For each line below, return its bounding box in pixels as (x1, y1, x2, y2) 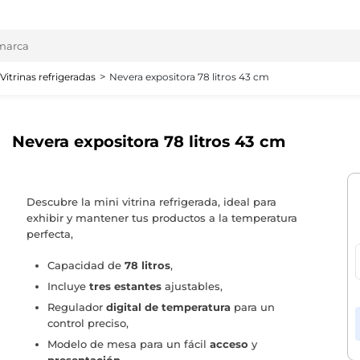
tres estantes (88, 280, 162, 293)
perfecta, (26, 227, 73, 240)
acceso (209, 337, 248, 351)
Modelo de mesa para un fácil (47, 337, 210, 351)
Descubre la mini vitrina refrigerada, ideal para (26, 194, 276, 208)
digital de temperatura (105, 301, 231, 314)
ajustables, (161, 280, 223, 293)
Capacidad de (47, 259, 125, 272)
